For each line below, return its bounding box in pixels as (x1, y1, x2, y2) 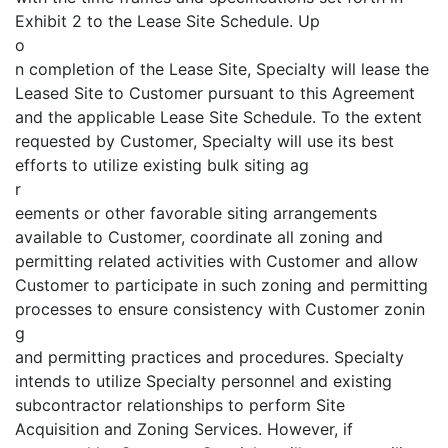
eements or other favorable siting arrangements (15, 203, 377, 223)
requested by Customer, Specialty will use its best (15, 131, 394, 151)
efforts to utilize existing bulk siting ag (15, 155, 309, 175)
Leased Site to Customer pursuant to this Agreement (15, 83, 415, 103)
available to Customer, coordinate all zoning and (15, 227, 383, 247)
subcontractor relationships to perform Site (15, 395, 345, 415)
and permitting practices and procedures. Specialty (15, 347, 404, 367)
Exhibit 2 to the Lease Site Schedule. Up (15, 11, 320, 31)
